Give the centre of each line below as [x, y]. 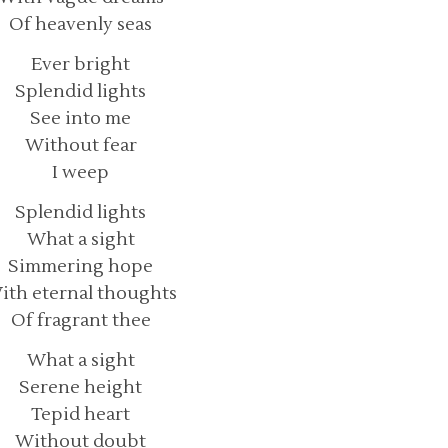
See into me [80, 118]
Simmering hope [80, 266]
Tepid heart [80, 414]
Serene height [80, 387]
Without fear [80, 145]
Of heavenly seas [80, 24]
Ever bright [80, 64]
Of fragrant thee [80, 320]
